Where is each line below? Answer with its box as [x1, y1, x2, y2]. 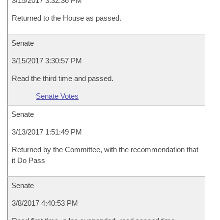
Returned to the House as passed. [12, 14, 121, 22]
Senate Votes [36, 92, 79, 100]
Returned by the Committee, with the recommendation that [12, 145, 198, 154]
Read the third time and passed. [12, 74, 113, 82]
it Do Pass [12, 156, 45, 165]
